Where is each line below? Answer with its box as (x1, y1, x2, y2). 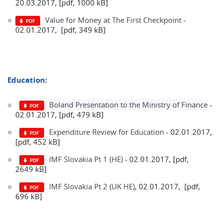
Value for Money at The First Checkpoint (45, 15, 181, 25)
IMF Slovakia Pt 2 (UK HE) (49, 181, 135, 191)
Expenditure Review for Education (49, 127, 164, 137)
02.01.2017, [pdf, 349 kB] (15, 25, 106, 35)
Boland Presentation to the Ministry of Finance (49, 100, 208, 110)
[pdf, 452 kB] (15, 137, 60, 147)
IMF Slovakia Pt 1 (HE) (49, 154, 123, 164)
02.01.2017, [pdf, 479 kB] (15, 110, 104, 119)
